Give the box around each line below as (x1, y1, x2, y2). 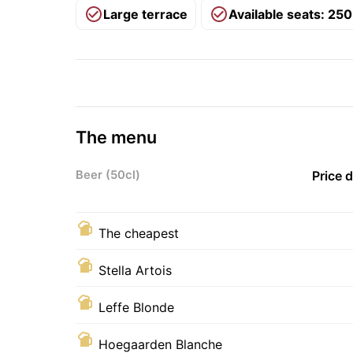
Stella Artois (98, 262, 172, 278)
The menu (76, 126, 157, 147)
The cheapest (98, 225, 179, 241)
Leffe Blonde (98, 299, 174, 315)
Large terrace (103, 6, 188, 22)
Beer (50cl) (76, 167, 140, 182)
